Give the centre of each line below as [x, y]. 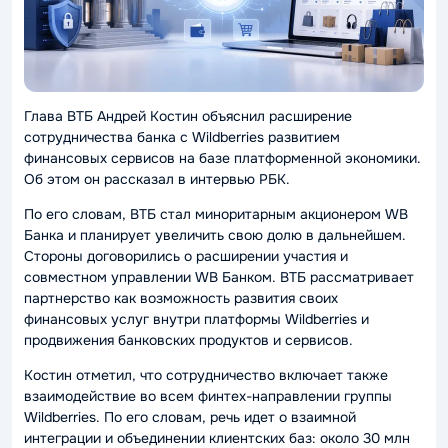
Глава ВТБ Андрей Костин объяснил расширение [188, 116]
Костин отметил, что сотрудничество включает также [206, 375]
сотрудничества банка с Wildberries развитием [182, 137]
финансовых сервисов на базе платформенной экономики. [222, 158]
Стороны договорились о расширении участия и [186, 256]
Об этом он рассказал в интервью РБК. [157, 179]
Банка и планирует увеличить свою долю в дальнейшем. [215, 235]
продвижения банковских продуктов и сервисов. [188, 340]
